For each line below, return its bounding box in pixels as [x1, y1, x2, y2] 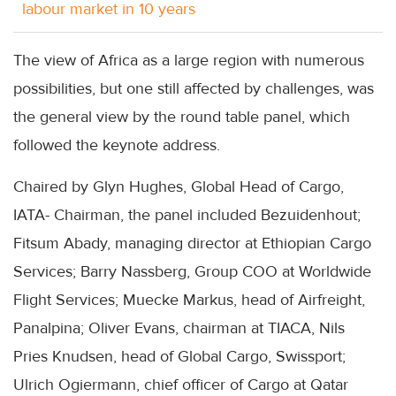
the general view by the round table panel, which [13, 107, 350, 126]
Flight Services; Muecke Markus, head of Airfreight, [13, 290, 365, 309]
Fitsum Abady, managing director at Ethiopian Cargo [13, 233, 371, 253]
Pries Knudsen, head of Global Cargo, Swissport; [13, 346, 346, 366]
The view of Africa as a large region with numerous [13, 50, 364, 70]
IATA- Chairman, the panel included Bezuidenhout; [13, 205, 361, 225]
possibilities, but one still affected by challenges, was [13, 79, 374, 98]
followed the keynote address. [13, 135, 220, 155]
